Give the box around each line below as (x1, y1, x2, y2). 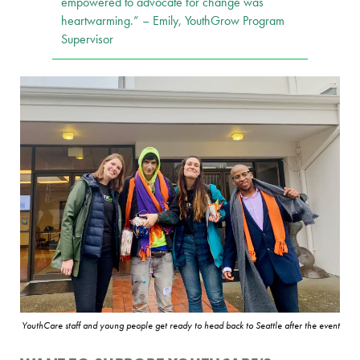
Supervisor (61, 31, 114, 48)
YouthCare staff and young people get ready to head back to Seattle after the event (22, 318, 341, 332)
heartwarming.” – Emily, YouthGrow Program (61, 13, 285, 30)
